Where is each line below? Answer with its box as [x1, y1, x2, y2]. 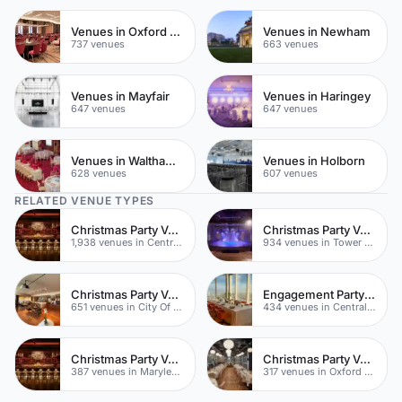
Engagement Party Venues [364, 286, 375, 301]
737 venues [71, 37, 125, 50]
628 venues [71, 166, 127, 179]
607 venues [263, 166, 318, 179]
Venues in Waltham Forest [165, 153, 176, 168]
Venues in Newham [263, 23, 371, 39]
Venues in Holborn [263, 153, 365, 168]
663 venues [263, 37, 319, 50]
